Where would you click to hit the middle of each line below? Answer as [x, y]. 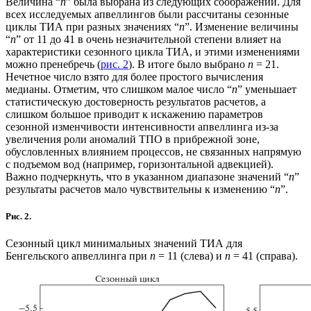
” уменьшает [267, 89]
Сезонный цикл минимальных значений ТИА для [124, 243]
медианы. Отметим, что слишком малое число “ [119, 89]
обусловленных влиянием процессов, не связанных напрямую [153, 151]
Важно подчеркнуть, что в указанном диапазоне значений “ [147, 176]
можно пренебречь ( [53, 64]
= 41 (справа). [264, 256]
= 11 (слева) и [190, 256]
